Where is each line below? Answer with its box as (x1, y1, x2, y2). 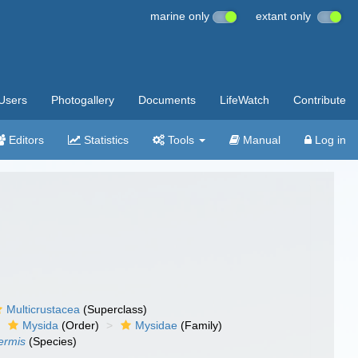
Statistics (81, 133, 129, 146)
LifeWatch (220, 93, 269, 106)
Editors (6, 133, 44, 146)
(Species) (26, 335, 78, 348)
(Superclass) (80, 303, 148, 316)
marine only (150, 10, 213, 22)
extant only (256, 10, 317, 22)
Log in (312, 133, 346, 146)
